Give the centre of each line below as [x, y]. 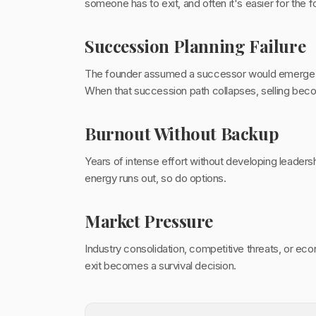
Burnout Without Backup [182, 133]
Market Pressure [149, 221]
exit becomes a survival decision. [160, 266]
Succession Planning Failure [195, 46]
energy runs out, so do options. [156, 178]
